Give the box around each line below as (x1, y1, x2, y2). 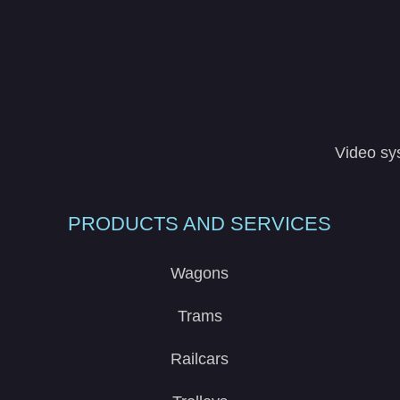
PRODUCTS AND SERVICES (68, 212, 332, 235)
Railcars (171, 349, 229, 368)
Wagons (171, 263, 229, 282)
